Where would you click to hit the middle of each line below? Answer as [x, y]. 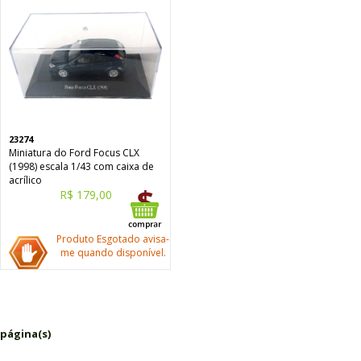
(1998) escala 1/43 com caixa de [81, 166]
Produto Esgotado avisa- [113, 239]
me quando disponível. [113, 253]
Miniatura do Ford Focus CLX [74, 153]
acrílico [25, 180]
